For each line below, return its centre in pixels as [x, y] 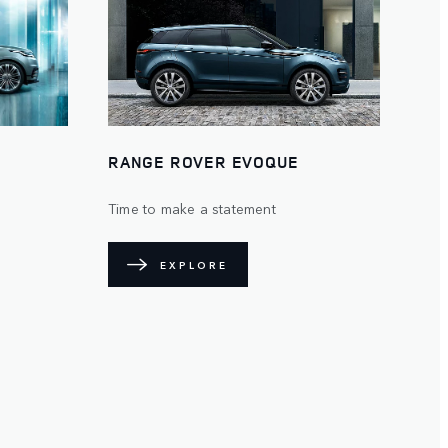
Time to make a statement [192, 208]
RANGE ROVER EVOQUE [203, 162]
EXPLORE [194, 264]
